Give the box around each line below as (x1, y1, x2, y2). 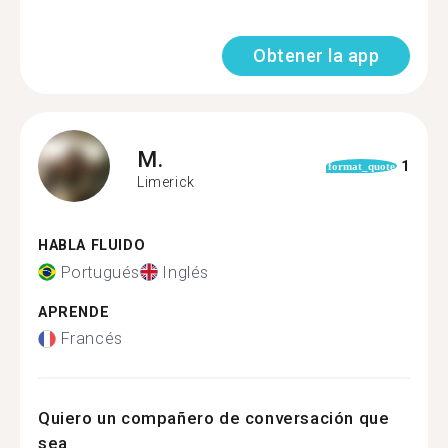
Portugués (60, 262, 140, 282)
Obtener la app (253, 45, 379, 66)
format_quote (327, 160, 395, 172)
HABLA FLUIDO (38, 237, 146, 254)
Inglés (162, 262, 210, 282)
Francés (60, 329, 123, 348)
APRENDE (38, 303, 110, 321)
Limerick (137, 173, 195, 190)
